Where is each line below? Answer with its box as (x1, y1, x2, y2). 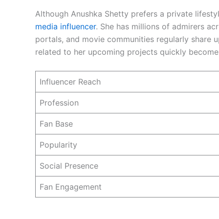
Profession (40, 97, 79, 108)
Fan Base (40, 118, 73, 129)
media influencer (35, 22, 96, 32)
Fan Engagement (40, 181, 102, 192)
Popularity (40, 139, 77, 150)
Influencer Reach (40, 76, 101, 87)
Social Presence (40, 160, 98, 171)
